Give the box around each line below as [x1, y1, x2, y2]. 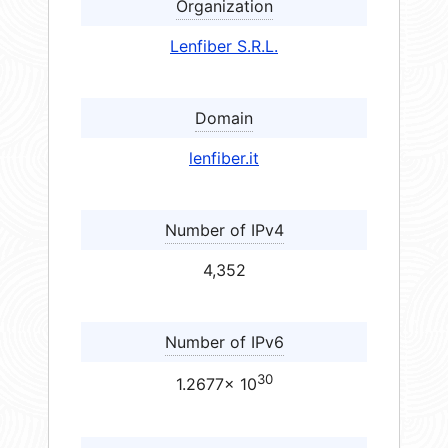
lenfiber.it [189, 148, 259, 169]
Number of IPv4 [164, 220, 284, 241]
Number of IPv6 [164, 332, 284, 353]
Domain [195, 108, 253, 129]
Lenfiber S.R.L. [170, 36, 278, 57]
